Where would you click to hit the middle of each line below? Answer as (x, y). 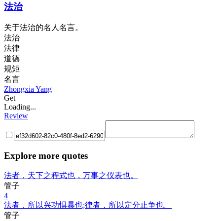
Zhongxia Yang (28, 89)
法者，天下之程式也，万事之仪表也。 (71, 175)
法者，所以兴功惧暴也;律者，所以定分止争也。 (88, 205)
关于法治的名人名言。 (43, 28)
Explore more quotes (46, 155)
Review (16, 116)
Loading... (20, 107)
